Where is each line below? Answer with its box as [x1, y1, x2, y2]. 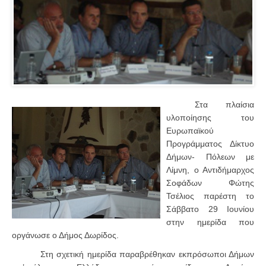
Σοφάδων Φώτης [166, 178, 254, 188]
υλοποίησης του [166, 113, 254, 123]
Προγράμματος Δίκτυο [166, 139, 254, 149]
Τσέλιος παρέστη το [166, 191, 254, 201]
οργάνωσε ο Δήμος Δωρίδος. [12, 230, 119, 240]
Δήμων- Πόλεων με [166, 152, 254, 162]
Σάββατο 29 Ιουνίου [166, 204, 254, 214]
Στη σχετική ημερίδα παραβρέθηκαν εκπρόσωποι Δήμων [40, 249, 254, 259]
